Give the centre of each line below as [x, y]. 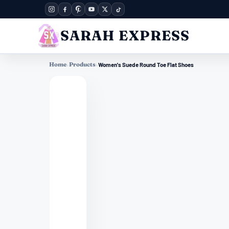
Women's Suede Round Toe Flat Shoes [146, 64]
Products [82, 64]
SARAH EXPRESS [125, 35]
